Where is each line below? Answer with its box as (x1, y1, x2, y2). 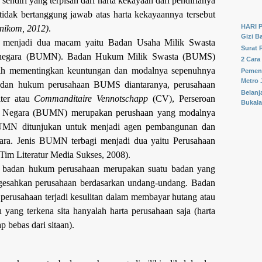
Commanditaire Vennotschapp (34, 93, 149, 104)
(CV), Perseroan (148, 93, 216, 104)
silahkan (232, 4, 258, 11)
